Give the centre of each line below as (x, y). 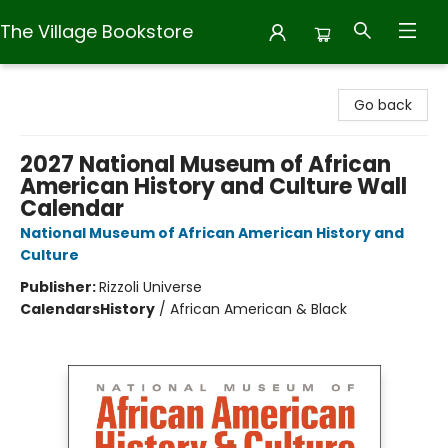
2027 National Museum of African (205, 164)
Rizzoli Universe (150, 287)
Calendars (60, 309)
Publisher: (59, 287)
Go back (383, 105)
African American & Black (258, 309)
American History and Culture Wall (213, 186)
